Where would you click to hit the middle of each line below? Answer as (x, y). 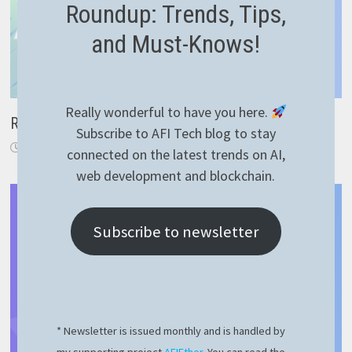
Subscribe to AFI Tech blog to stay (176, 133)
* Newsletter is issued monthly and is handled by (171, 331)
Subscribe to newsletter (176, 231)
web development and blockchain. (176, 176)
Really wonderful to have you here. (168, 112)
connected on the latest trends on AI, (176, 154)
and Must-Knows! (176, 44)
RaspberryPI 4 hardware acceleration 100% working (167, 124)
